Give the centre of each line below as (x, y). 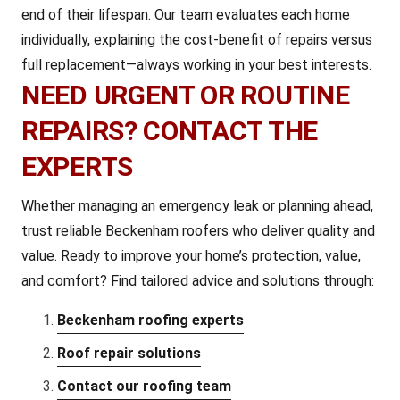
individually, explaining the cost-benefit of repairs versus (197, 40)
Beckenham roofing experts (150, 320)
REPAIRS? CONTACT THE (170, 131)
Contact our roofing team (144, 386)
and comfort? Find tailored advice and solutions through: (198, 281)
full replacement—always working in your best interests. (196, 65)
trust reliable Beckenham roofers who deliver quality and (198, 231)
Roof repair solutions (129, 353)
